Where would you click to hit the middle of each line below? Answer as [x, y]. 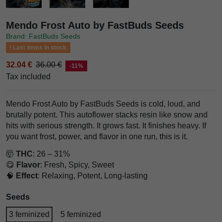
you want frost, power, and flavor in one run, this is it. [97, 137]
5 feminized [81, 214]
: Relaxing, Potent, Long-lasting [93, 175]
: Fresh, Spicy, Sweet [77, 165]
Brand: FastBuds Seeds [43, 36]
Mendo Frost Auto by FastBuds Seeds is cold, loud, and [103, 104]
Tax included [28, 77]
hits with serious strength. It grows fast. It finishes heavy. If [106, 126]
